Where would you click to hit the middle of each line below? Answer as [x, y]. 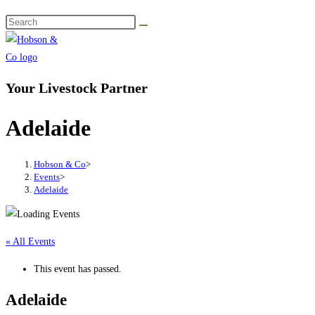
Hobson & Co [60, 165]
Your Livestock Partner [77, 88]
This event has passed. [78, 269]
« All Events [30, 242]
